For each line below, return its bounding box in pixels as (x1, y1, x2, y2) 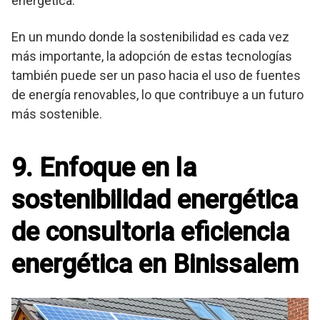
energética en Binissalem (11, 249, 299, 280)
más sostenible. (11, 106, 102, 122)
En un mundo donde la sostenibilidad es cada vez (11, 29, 289, 45)
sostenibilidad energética (11, 185, 298, 216)
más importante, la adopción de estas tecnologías (11, 49, 292, 64)
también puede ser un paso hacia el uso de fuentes (11, 68, 301, 84)
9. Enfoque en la (11, 153, 196, 184)
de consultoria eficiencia (11, 217, 289, 248)
